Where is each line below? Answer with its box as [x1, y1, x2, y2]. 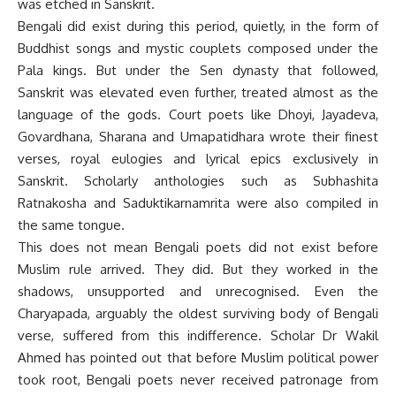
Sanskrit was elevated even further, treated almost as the [18, 83, 378, 101]
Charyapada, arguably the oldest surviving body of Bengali [18, 304, 378, 322]
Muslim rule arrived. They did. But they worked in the [18, 260, 378, 278]
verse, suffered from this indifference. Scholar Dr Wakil [18, 326, 378, 344]
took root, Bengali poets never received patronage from [18, 370, 378, 388]
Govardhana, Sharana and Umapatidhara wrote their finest [18, 127, 378, 145]
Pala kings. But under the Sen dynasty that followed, [18, 61, 378, 79]
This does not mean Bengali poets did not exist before [18, 238, 378, 255]
